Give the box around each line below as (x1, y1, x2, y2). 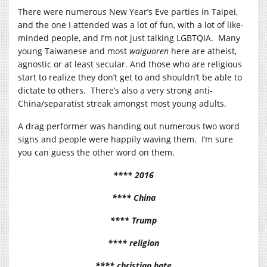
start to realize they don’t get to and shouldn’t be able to (18, 71, 242, 83)
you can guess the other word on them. (18, 146, 175, 158)
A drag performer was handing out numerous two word (18, 120, 240, 132)
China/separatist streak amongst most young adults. (18, 97, 226, 109)
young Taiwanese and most (18, 45, 129, 57)
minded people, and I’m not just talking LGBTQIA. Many (18, 32, 240, 44)
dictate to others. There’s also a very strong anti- (18, 84, 213, 96)
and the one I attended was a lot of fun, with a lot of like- (18, 18, 244, 30)
